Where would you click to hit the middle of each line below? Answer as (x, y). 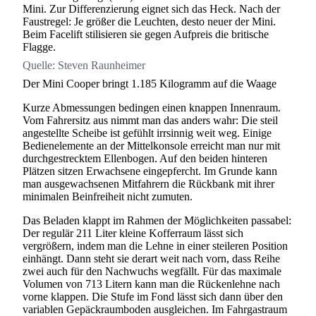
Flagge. (39, 47)
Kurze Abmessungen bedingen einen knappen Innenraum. (152, 107)
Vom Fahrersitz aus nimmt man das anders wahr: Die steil (150, 120)
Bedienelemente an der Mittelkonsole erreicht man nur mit (151, 145)
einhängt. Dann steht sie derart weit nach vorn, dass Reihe (151, 258)
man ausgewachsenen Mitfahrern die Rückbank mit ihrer (148, 183)
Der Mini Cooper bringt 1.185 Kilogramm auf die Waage (150, 83)
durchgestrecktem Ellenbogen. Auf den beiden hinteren (145, 158)
